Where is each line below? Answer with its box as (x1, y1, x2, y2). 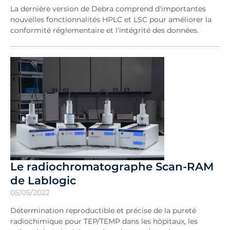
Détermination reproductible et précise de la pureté (10, 206, 196, 215)
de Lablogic (10, 174, 76, 187)
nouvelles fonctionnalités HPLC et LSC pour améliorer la (10, 15, 212, 24)
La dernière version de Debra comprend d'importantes (10, 4, 206, 13)
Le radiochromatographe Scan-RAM (10, 160, 214, 173)
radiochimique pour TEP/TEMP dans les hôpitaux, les (10, 217, 198, 226)
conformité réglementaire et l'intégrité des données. (10, 26, 199, 35)
